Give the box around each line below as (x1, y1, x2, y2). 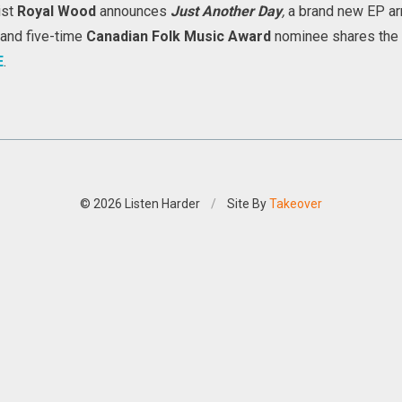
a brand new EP (288, 3, 385, 20)
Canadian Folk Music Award (86, 28, 271, 45)
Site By (227, 197, 269, 211)
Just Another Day (170, 3, 282, 20)
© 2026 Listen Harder (80, 197, 200, 211)
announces (100, 3, 170, 20)
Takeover (269, 197, 322, 211)
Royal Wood (17, 3, 100, 20)
